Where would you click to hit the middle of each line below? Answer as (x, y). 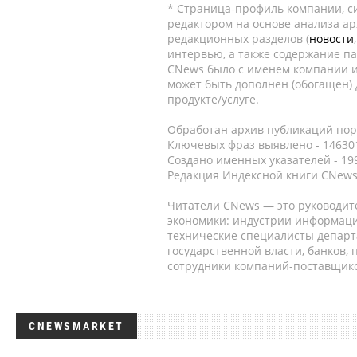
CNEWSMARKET (76, 326)
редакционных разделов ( (238, 39)
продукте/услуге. (213, 99)
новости (331, 39)
